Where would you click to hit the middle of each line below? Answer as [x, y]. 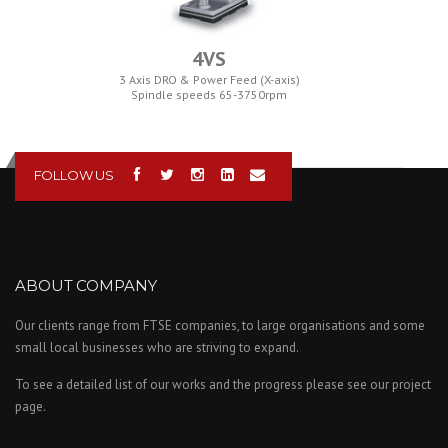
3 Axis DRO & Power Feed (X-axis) [209, 79]
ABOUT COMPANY [86, 285]
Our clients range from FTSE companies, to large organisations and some [220, 325]
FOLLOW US [73, 175]
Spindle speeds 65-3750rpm [209, 94]
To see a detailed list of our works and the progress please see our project [223, 384]
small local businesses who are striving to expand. [157, 347]
